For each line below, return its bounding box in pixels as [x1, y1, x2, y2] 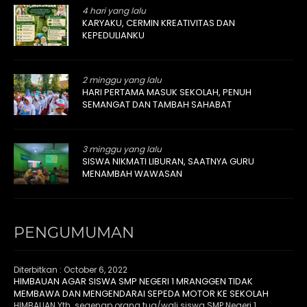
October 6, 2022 [64, 263, 127, 275]
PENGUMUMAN [14, 223, 134, 242]
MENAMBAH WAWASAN [82, 167, 182, 180]
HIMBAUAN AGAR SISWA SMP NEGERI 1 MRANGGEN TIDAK [14, 274, 253, 288]
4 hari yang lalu [82, 4, 146, 16]
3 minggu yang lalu [82, 143, 162, 155]
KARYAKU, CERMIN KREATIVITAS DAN [82, 16, 235, 29]
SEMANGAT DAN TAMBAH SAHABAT [82, 97, 232, 111]
